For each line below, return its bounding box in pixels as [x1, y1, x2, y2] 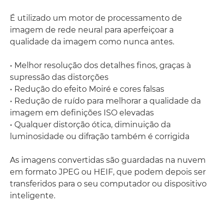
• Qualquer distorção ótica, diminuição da [10, 119, 171, 129]
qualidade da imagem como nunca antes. [10, 37, 174, 46]
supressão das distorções [10, 72, 109, 82]
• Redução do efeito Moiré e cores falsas [10, 84, 164, 94]
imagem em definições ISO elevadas [10, 108, 154, 117]
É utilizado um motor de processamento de [10, 13, 182, 23]
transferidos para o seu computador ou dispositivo [10, 179, 207, 188]
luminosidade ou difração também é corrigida [10, 131, 189, 141]
